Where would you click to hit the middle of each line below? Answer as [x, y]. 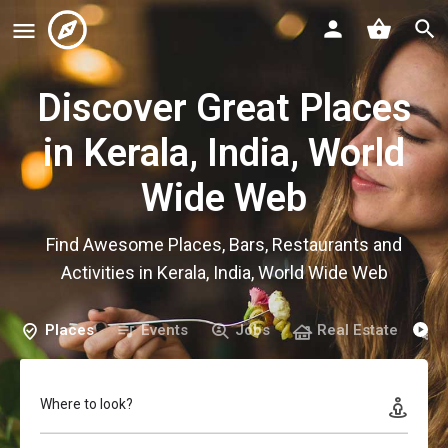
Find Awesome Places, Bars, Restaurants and [224, 244]
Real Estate [357, 330]
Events [164, 330]
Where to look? [86, 403]
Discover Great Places [224, 107]
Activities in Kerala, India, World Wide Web [224, 272]
